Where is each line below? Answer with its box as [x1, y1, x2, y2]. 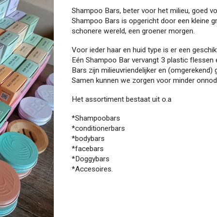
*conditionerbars [72, 124, 125, 133]
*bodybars [72, 134, 105, 143]
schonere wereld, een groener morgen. [72, 27, 195, 35]
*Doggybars [72, 155, 110, 163]
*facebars [72, 144, 106, 153]
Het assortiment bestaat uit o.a [72, 95, 172, 104]
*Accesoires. [72, 165, 113, 173]
